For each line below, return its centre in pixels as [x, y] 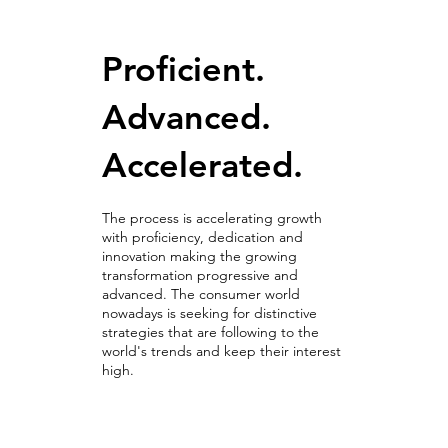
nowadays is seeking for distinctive [209, 313]
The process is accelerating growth [212, 218]
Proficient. [183, 69]
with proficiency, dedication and [202, 237]
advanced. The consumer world [201, 294]
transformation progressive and [200, 275]
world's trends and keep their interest [221, 351]
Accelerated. [207, 165]
